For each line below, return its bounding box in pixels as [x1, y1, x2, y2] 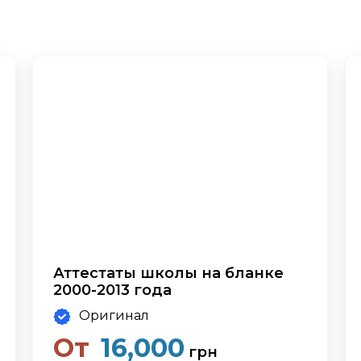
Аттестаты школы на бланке [53, 263, 284, 282]
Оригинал [79, 307, 150, 323]
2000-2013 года [53, 280, 172, 299]
